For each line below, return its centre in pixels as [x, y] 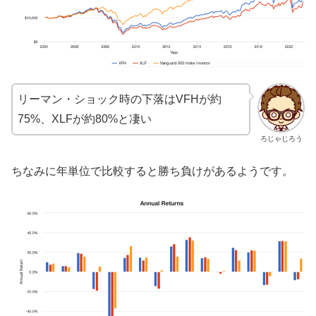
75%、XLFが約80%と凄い [85, 119]
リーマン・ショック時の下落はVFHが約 [120, 99]
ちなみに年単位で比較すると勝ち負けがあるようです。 [152, 171]
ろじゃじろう [281, 139]
